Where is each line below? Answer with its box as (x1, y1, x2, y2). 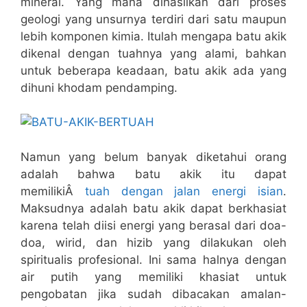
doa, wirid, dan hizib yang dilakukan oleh (21, 235, 286, 249)
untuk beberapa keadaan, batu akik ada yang (21, 63, 286, 77)
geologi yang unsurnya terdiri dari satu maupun (21, 12, 286, 26)
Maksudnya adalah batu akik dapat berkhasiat (21, 201, 286, 215)
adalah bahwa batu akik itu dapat (21, 167, 286, 181)
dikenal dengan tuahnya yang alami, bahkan (21, 46, 286, 60)
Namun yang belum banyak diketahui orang (21, 149, 286, 164)
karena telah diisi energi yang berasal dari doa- (21, 218, 286, 232)
